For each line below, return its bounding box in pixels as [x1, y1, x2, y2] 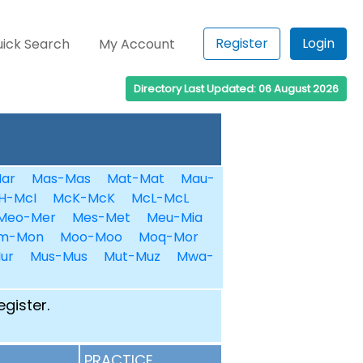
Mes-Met [71, 208, 130, 227]
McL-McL [130, 189, 189, 207]
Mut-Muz [104, 247, 160, 266]
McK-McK [52, 189, 115, 207]
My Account [99, 35, 176, 53]
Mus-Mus [30, 247, 88, 266]
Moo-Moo [59, 228, 122, 246]
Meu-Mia [146, 208, 203, 227]
